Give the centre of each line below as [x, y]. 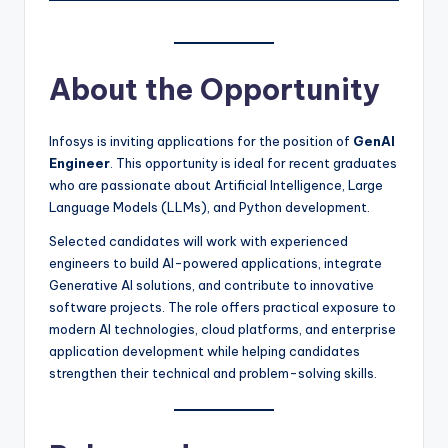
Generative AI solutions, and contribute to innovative [211, 284]
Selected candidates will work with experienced [198, 240]
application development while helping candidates [204, 350]
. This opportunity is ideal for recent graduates [253, 162]
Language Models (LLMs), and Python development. [209, 206]
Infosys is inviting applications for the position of [201, 140]
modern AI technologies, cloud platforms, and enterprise [222, 328]
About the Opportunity [214, 89]
